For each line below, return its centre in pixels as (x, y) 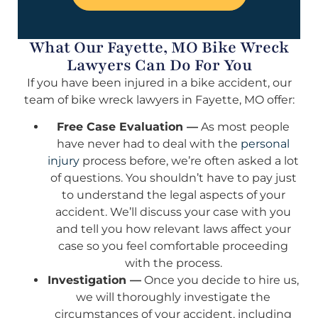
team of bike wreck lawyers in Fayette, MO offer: (159, 99)
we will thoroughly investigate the (173, 297)
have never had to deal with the (149, 144)
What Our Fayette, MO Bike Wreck (159, 47)
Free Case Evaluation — (127, 127)
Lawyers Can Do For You (159, 65)
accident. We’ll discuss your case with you (173, 212)
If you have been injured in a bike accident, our (159, 82)
